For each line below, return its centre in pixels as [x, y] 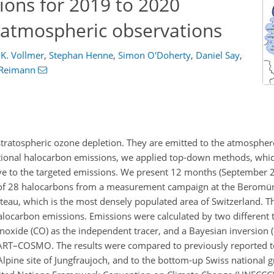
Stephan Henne [81, 55]
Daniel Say [218, 55]
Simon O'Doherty [154, 55]
